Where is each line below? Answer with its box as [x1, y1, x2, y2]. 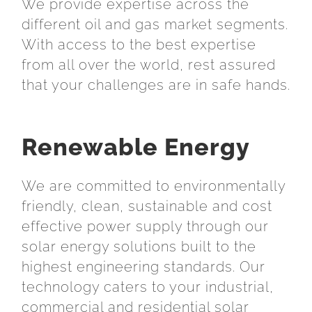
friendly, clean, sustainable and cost [22, 197, 272, 214]
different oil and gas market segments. [22, 16, 288, 33]
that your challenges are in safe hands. [22, 77, 290, 94]
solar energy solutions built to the [22, 237, 256, 255]
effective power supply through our [22, 217, 269, 235]
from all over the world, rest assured [22, 56, 276, 74]
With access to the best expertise [22, 36, 256, 54]
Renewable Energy [22, 132, 250, 161]
